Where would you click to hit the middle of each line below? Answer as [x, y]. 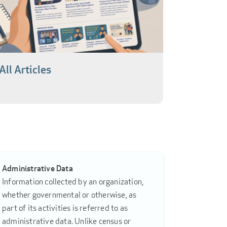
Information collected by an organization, [73, 182]
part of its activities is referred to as [65, 208]
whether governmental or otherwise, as [69, 195]
